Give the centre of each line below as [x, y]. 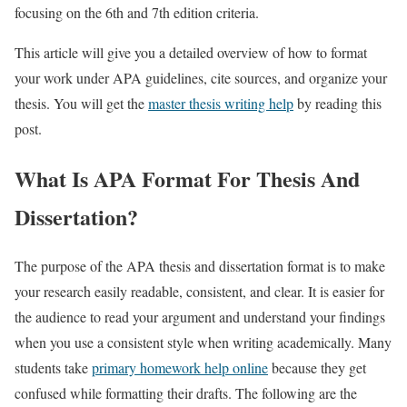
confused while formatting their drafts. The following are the [186, 393]
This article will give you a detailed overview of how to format [191, 52]
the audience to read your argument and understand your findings [200, 317]
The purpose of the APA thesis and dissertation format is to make [200, 266]
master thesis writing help [221, 103]
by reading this [338, 103]
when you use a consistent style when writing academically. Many [203, 342]
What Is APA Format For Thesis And [187, 178]
